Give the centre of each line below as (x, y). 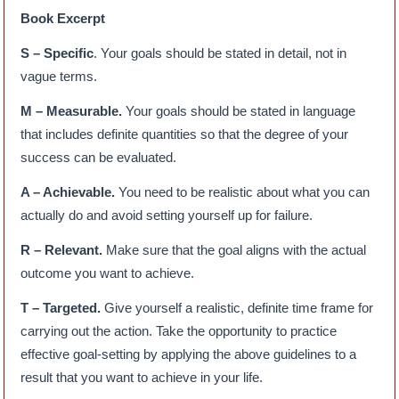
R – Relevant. (62, 250)
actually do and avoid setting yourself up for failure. (167, 216)
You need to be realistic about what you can (243, 192)
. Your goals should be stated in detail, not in (220, 53)
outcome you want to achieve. (108, 273)
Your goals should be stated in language (239, 111)
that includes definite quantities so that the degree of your (185, 134)
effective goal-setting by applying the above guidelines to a (189, 354)
